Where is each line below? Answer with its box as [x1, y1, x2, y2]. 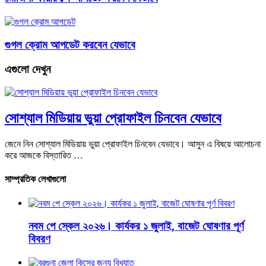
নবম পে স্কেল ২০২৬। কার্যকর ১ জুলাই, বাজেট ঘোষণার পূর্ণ [28, 220, 244, 233]
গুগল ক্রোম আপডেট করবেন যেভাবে [5, 38, 135, 51]
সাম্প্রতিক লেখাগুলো [5, 173, 66, 185]
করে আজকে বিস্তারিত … [5, 150, 83, 161]
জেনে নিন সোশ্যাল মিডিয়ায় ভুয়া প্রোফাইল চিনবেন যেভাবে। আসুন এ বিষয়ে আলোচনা [5, 138, 261, 150]
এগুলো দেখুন [5, 62, 50, 75]
